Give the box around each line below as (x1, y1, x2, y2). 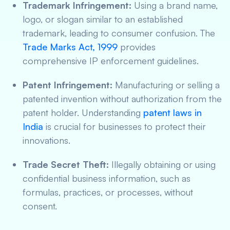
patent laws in (143, 107, 202, 118)
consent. (23, 200, 57, 212)
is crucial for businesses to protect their (43, 121, 206, 132)
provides (118, 41, 156, 52)
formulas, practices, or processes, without (23, 186, 193, 198)
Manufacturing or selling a (112, 79, 220, 90)
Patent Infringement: (23, 79, 112, 90)
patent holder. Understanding (23, 107, 143, 118)
